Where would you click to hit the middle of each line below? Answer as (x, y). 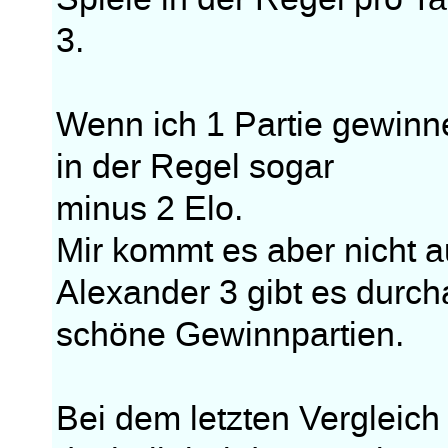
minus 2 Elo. (150, 209)
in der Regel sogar (195, 167)
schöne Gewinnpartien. (230, 335)
